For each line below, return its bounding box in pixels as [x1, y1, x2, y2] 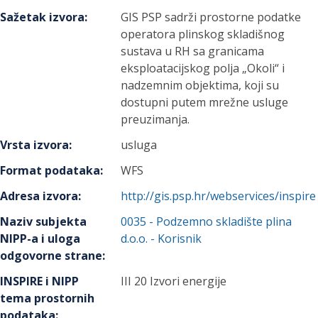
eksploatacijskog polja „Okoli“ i [121, 60, 285, 76]
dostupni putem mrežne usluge [121, 94, 289, 110]
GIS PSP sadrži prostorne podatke [121, 9, 302, 25]
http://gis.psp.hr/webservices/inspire [121, 188, 317, 204]
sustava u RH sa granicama [121, 43, 265, 59]
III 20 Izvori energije [121, 273, 227, 289]
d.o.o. [121, 231, 148, 246]
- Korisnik [148, 231, 202, 246]
